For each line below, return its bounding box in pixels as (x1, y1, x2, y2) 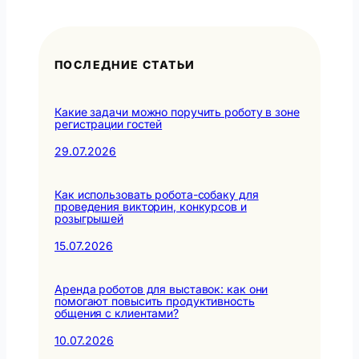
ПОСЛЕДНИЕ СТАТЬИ (54, 57, 196, 71)
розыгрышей (54, 211, 124, 225)
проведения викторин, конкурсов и (54, 199, 247, 213)
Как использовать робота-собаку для (54, 187, 259, 201)
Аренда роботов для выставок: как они (54, 281, 268, 296)
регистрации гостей (54, 116, 163, 131)
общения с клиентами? (54, 305, 179, 320)
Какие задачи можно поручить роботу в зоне (54, 104, 300, 119)
